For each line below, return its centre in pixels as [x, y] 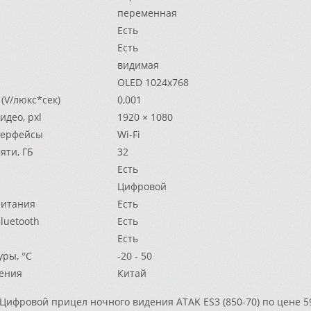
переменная [147, 13]
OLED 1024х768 [153, 82]
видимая [138, 65]
